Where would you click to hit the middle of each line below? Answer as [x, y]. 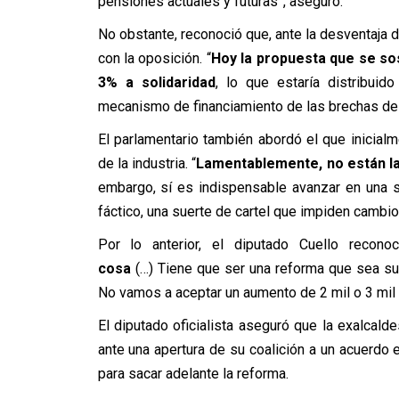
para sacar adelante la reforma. [193, 374]
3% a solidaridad [156, 82]
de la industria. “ [147, 163]
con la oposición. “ [154, 58]
